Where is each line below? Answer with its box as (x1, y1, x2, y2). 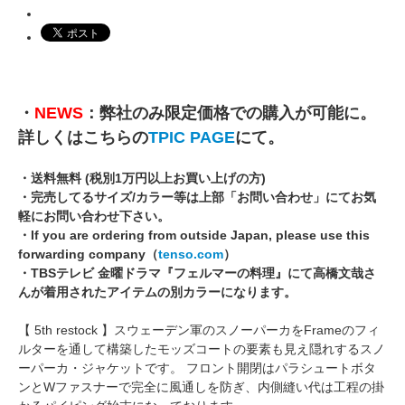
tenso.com (158, 247, 223, 262)
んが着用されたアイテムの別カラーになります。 (18, 285, 297, 300)
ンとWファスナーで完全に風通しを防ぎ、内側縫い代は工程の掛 (18, 380, 384, 395)
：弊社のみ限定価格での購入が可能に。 (83, 104, 376, 123)
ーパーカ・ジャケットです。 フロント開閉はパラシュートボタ (18, 361, 376, 376)
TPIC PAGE (148, 128, 235, 147)
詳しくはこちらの (18, 128, 148, 147)
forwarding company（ (18, 247, 158, 262)
